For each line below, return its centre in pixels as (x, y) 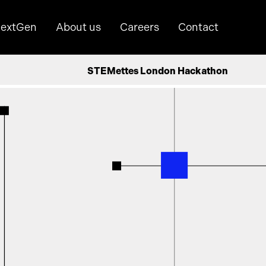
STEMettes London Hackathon (158, 71)
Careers (140, 27)
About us (78, 27)
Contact (198, 27)
